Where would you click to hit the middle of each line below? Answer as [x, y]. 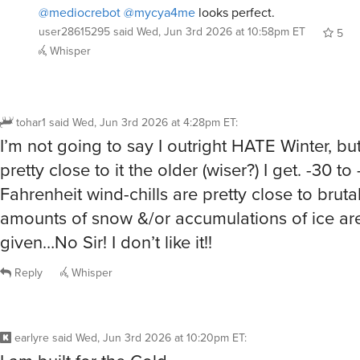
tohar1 [31, 90]
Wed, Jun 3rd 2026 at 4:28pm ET [154, 90]
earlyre [32, 306]
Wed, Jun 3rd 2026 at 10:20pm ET [160, 306]
